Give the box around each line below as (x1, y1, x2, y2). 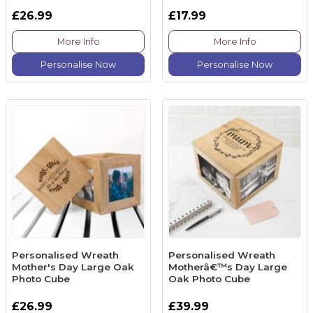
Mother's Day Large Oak (12, 261, 134, 273)
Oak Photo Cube (168, 273, 250, 285)
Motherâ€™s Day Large (168, 261, 287, 273)
